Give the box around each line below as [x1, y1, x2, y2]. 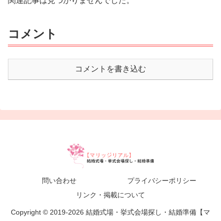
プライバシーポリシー [127, 176, 196, 184]
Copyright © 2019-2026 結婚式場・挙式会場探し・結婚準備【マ [11, 208, 210, 216]
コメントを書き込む [75, 64, 146, 73]
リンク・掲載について [76, 190, 145, 199]
